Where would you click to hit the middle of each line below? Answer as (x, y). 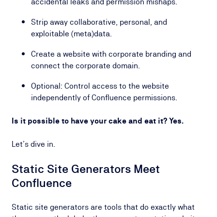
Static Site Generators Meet (86, 169)
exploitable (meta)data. (71, 34)
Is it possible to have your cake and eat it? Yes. (98, 121)
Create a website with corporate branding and (111, 54)
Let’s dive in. (33, 144)
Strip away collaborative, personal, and (99, 22)
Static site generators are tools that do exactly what (103, 207)
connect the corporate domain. (85, 66)
